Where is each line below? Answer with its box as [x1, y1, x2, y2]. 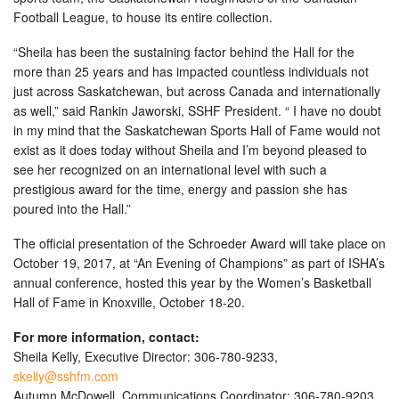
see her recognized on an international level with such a [13, 160, 327, 179]
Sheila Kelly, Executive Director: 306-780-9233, [13, 347, 278, 366]
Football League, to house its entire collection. [13, 8, 273, 27]
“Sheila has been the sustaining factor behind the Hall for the [13, 43, 354, 61]
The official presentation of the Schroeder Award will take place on [13, 234, 386, 253]
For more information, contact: [13, 328, 199, 346]
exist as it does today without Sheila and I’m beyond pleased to [13, 141, 367, 159]
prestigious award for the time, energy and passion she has [13, 180, 347, 199]
